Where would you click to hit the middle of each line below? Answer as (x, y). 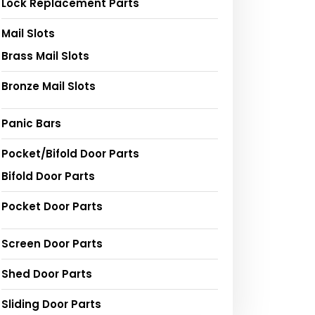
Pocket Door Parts (52, 206)
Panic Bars (31, 123)
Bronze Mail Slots (49, 86)
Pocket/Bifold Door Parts (70, 153)
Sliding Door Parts (51, 304)
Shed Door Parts (47, 274)
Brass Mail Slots (45, 56)
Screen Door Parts (52, 243)
